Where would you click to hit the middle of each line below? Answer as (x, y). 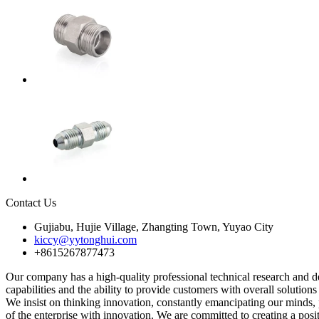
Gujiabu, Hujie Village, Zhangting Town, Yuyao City (154, 226)
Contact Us (31, 202)
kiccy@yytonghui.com (85, 239)
